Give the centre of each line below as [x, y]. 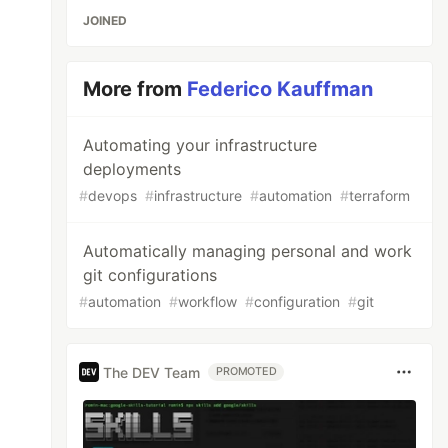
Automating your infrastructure [200, 145]
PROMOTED [246, 371]
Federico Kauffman [280, 89]
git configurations [150, 275]
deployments [132, 169]
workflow [208, 301]
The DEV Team [152, 372]
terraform [380, 195]
